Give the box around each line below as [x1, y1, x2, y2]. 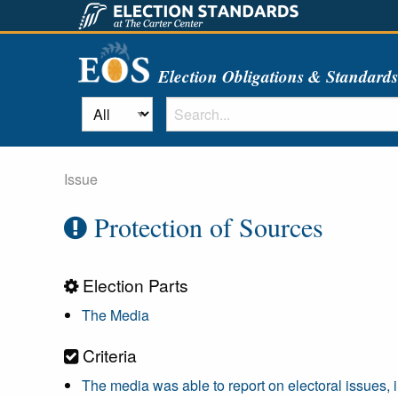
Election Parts [78, 273, 188, 297]
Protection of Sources [87, 209, 323, 244]
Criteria [78, 343, 137, 367]
